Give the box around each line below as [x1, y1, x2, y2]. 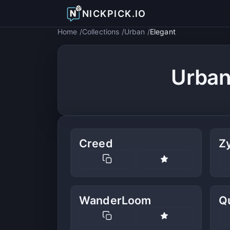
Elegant [149, 27, 176, 36]
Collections [82, 27, 120, 36]
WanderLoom [79, 193, 151, 207]
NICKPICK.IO [82, 8, 146, 19]
